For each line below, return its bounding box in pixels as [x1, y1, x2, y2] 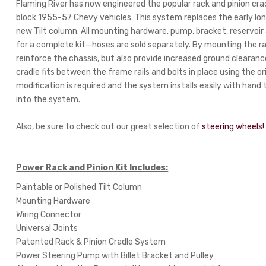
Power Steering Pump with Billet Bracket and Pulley [16, 251, 214, 260]
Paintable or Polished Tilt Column [16, 182, 142, 192]
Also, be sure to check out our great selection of [16, 122, 202, 131]
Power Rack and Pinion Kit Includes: [16, 163, 169, 172]
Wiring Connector [16, 210, 82, 219]
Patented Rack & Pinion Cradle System [16, 237, 166, 246]
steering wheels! [202, 122, 265, 131]
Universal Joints [16, 223, 78, 233]
